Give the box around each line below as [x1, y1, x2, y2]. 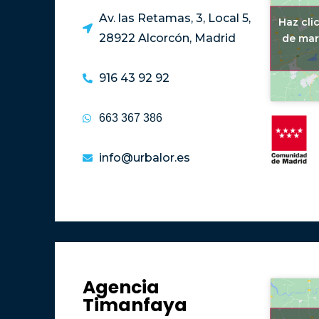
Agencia [83, 274, 160, 300]
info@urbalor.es [98, 150, 190, 164]
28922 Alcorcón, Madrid [98, 31, 236, 45]
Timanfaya [83, 292, 188, 318]
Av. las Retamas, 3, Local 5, [98, 11, 251, 25]
